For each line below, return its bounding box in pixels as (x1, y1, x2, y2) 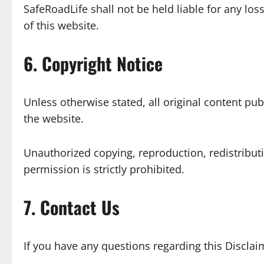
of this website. (24, 18, 99, 32)
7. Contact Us (24, 194, 120, 220)
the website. (24, 111, 84, 126)
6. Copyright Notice (24, 50, 163, 77)
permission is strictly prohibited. (24, 162, 184, 176)
